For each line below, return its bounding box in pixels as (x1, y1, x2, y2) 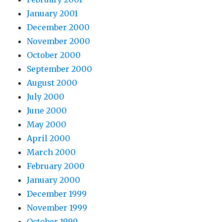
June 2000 (27, 106, 67, 115)
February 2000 (27, 161, 85, 171)
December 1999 (27, 189, 87, 199)
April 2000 (27, 133, 71, 143)
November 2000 (27, 36, 91, 46)
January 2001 (27, 8, 78, 18)
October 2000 (27, 50, 81, 60)
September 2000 (27, 64, 93, 74)
